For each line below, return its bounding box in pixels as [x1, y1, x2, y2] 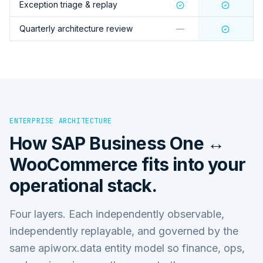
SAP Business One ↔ [50, 132, 225, 154]
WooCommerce [9, 153, 138, 175]
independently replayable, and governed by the [9, 224, 238, 237]
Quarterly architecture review [19, 23, 133, 33]
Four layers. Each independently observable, [9, 207, 224, 220]
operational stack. [9, 174, 157, 196]
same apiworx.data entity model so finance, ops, [9, 241, 245, 254]
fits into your [137, 153, 246, 175]
